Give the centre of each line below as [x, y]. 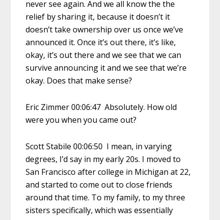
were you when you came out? [81, 120]
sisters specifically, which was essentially [99, 210]
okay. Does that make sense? [79, 80]
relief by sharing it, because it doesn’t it [98, 16]
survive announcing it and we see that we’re [106, 68]
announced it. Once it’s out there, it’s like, [101, 42]
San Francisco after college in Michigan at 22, [108, 172]
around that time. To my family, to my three [106, 197]
